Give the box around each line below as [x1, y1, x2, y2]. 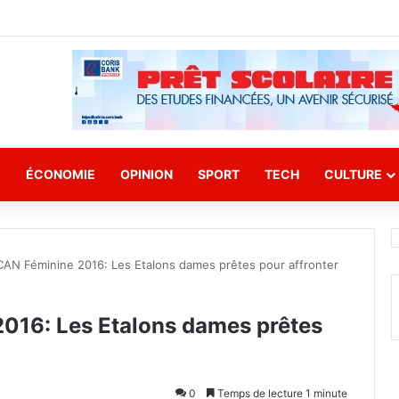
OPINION [120, 167, 173, 182]
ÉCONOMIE [26, 167, 95, 182]
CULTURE [324, 167, 382, 182]
